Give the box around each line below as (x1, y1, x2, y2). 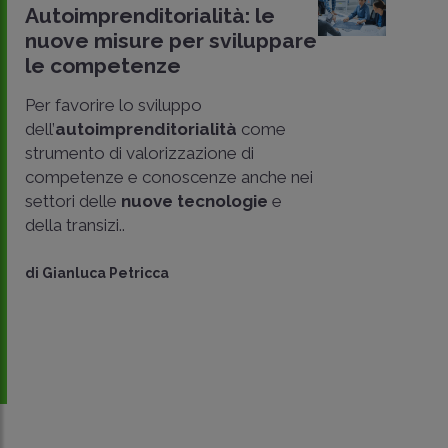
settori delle (25, 191, 121, 211)
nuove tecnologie (121, 191, 268, 211)
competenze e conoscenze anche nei (25, 167, 313, 187)
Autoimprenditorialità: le (25, 3, 275, 28)
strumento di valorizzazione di (25, 143, 254, 163)
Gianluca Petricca (42, 265, 169, 281)
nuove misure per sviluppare (25, 28, 317, 53)
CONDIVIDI (65, 259, 148, 279)
